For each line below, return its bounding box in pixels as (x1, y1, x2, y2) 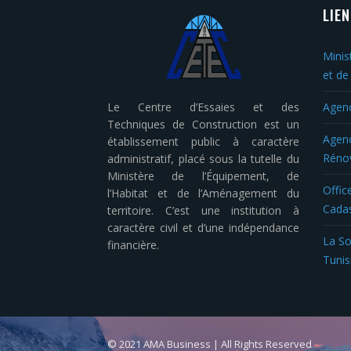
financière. (107, 237, 159, 252)
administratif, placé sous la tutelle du (107, 151, 299, 166)
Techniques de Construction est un (107, 117, 299, 132)
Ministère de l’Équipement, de (107, 168, 299, 183)
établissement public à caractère (107, 134, 299, 149)
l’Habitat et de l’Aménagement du (107, 186, 299, 201)
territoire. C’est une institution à (107, 203, 299, 218)
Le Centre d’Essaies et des (107, 100, 299, 114)
